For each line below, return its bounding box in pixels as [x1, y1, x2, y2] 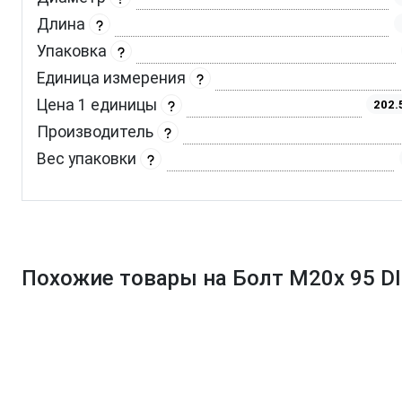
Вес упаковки [37, 149, 140, 168]
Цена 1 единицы [37, 95, 161, 114]
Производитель [37, 122, 157, 141]
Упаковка [37, 41, 110, 60]
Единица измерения [37, 68, 189, 87]
